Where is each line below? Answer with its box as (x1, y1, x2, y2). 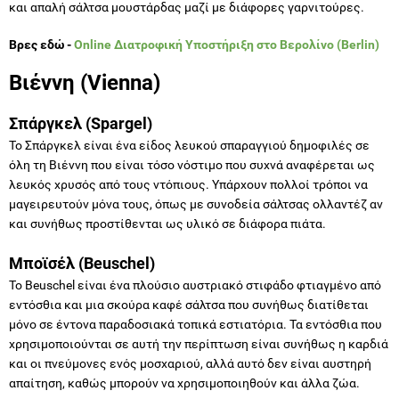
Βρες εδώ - (9, 37, 74, 52)
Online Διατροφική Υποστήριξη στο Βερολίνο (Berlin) (74, 37, 379, 52)
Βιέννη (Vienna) (9, 69, 160, 95)
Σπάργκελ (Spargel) (9, 113, 152, 133)
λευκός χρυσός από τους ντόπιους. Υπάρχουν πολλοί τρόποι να (9, 176, 368, 191)
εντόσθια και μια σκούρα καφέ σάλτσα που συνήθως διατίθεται (9, 297, 369, 312)
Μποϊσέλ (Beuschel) (9, 253, 155, 273)
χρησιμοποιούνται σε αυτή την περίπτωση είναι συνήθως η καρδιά (9, 336, 388, 351)
